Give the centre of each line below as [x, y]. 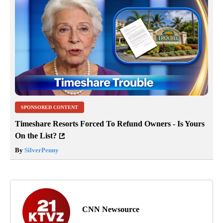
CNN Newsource [111, 210]
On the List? [36, 136]
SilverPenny [41, 150]
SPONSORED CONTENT [50, 108]
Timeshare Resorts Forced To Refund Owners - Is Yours [110, 124]
